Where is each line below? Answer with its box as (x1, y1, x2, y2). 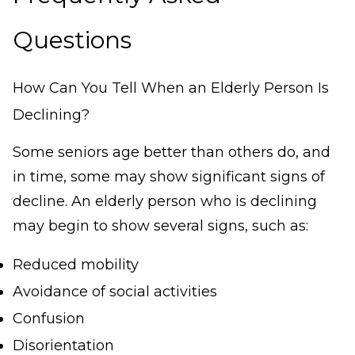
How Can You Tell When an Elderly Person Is (13, 79, 329, 97)
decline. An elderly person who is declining (13, 193, 317, 211)
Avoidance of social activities (13, 283, 217, 301)
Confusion (13, 310, 85, 328)
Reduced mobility (13, 256, 139, 274)
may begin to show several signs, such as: (13, 217, 308, 235)
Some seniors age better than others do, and (13, 143, 330, 162)
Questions (13, 25, 132, 55)
